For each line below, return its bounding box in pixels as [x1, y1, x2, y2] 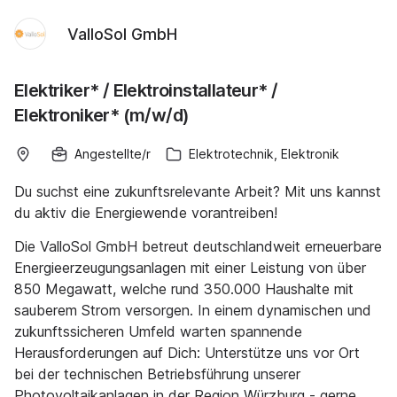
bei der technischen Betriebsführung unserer [14, 365, 300, 383]
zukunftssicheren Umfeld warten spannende [14, 323, 302, 340]
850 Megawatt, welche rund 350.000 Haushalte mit [14, 280, 354, 298]
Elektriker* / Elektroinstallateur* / [14, 80, 278, 101]
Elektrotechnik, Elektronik [189, 146, 339, 161]
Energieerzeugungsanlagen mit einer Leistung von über [14, 259, 366, 276]
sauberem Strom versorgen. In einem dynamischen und [14, 301, 371, 319]
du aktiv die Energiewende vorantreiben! [14, 204, 277, 222]
